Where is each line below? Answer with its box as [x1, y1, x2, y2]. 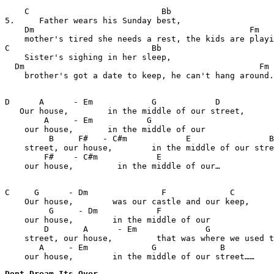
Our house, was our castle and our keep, [5, 197, 250, 206]
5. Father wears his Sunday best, [5, 16, 186, 25]
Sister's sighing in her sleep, [5, 53, 171, 62]
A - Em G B [5, 243, 225, 252]
